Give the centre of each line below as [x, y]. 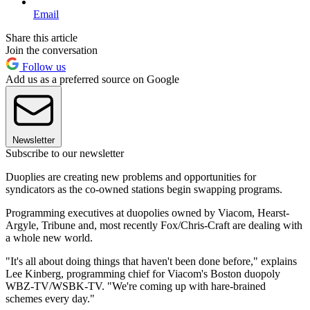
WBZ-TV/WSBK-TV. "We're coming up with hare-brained [136, 286]
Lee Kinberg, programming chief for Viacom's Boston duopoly [143, 273]
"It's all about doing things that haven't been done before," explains [151, 261]
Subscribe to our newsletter [65, 153]
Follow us [43, 66]
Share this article [42, 37]
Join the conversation [52, 50]
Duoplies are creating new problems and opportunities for [131, 176]
